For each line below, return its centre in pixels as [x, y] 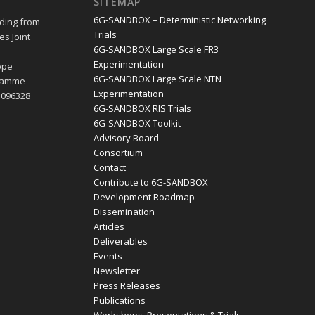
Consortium [118, 153]
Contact [109, 168]
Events [108, 256]
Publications [119, 301]
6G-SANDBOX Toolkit [137, 123]
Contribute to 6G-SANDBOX [150, 182]
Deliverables [120, 242]
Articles [109, 227]
